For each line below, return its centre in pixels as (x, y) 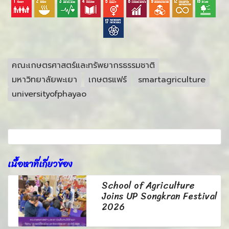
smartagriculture (172, 79)
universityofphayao (49, 94)
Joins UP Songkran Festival (160, 196)
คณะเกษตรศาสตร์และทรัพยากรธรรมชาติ (83, 65)
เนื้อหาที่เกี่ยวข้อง (40, 164)
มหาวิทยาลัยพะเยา (44, 79)
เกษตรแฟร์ (108, 79)
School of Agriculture (148, 185)
